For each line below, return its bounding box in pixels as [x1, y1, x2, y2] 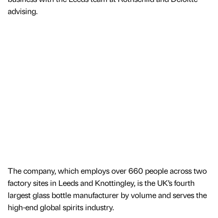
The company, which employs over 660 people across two [8, 165, 207, 176]
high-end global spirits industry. [8, 201, 114, 212]
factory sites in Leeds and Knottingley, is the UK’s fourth [8, 177, 195, 188]
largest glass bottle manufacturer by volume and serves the [8, 189, 207, 200]
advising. [8, 6, 37, 17]
